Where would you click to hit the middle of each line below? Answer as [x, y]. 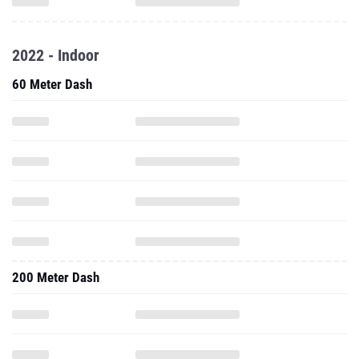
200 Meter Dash [56, 277]
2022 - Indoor [56, 55]
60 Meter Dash [52, 84]
